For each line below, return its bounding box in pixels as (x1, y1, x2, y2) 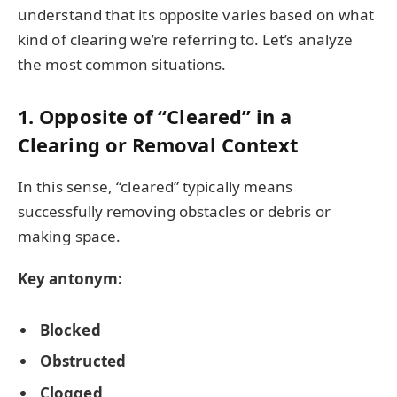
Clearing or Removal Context (18, 132, 299, 159)
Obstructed (40, 351, 126, 372)
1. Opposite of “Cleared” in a (18, 104, 292, 130)
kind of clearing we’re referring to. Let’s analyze (18, 28, 354, 50)
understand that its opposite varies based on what (18, 4, 375, 25)
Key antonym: (18, 268, 123, 289)
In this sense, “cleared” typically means (18, 175, 293, 197)
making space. (18, 225, 121, 246)
